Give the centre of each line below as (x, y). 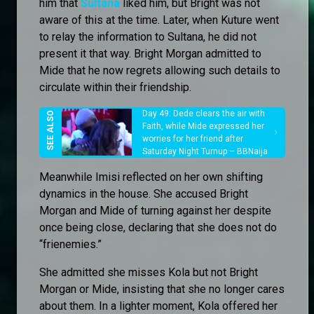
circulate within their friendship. (115, 87)
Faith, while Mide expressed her (203, 126)
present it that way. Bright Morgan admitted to (150, 53)
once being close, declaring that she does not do (158, 227)
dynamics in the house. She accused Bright (144, 193)
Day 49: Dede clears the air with (204, 113)
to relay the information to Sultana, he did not (148, 36)
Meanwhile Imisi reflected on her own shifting (151, 177)
